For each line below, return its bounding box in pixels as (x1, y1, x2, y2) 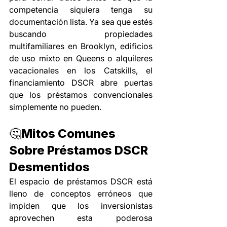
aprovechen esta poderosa (9, 213, 153, 223)
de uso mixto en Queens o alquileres (9, 53, 153, 64)
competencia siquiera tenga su (9, 5, 153, 15)
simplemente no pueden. (9, 102, 101, 112)
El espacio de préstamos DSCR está (9, 176, 153, 187)
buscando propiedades (9, 29, 153, 40)
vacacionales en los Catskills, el (9, 65, 153, 76)
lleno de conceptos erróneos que (9, 188, 153, 199)
